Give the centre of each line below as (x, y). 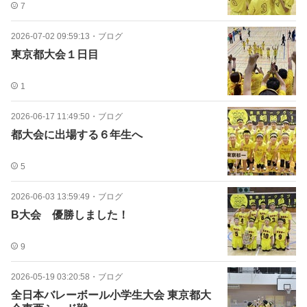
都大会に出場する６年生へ (77, 135)
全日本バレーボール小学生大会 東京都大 (111, 295)
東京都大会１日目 (55, 54)
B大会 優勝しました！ (70, 215)
